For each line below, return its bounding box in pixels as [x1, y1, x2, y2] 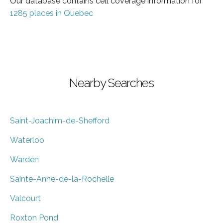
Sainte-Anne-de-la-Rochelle [10, 174, 114, 184]
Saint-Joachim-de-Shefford [10, 115, 110, 125]
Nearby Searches [69, 75, 154, 90]
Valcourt [10, 193, 41, 203]
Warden [10, 154, 39, 164]
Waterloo [10, 135, 44, 145]
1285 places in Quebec [10, 8, 93, 18]
